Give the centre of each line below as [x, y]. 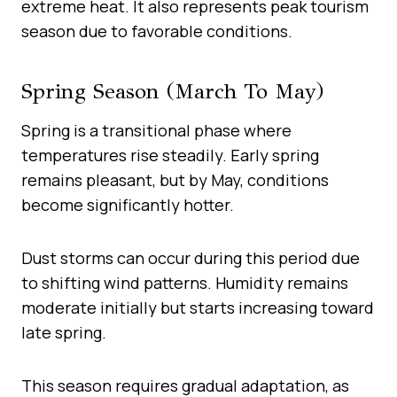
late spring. [64, 332]
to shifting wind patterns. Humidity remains [185, 282]
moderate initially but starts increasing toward [198, 307]
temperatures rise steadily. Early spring [170, 155]
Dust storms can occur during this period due [191, 257]
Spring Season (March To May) [173, 91]
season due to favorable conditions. [157, 31]
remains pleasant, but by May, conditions [175, 179]
